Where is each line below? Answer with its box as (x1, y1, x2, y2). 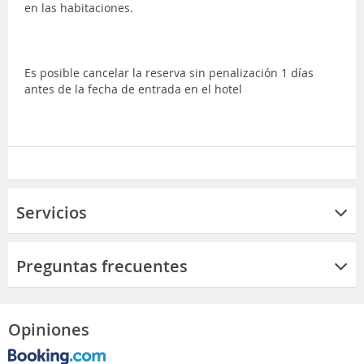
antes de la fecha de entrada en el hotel (24, 80, 242, 97)
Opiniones (8, 318, 89, 340)
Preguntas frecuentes (16, 254, 188, 277)
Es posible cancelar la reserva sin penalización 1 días (24, 64, 314, 80)
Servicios (16, 201, 87, 223)
